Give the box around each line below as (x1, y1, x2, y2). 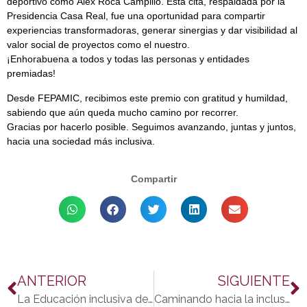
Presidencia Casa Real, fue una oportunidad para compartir (7, 10, 265, 22)
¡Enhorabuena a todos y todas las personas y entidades (7, 53, 249, 65)
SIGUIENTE (218, 272, 290, 289)
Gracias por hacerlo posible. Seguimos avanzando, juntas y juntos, (7, 121, 296, 132)
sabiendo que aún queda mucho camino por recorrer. (7, 106, 238, 118)
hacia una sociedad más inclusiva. (7, 135, 155, 147)
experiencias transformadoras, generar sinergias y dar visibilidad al (7, 25, 297, 36)
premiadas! (7, 68, 56, 79)
